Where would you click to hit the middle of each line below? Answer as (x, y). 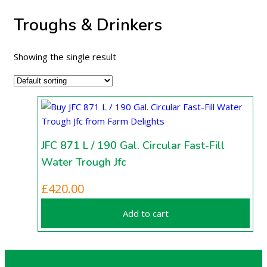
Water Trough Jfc (84, 162)
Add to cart (145, 213)
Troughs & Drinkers (88, 25)
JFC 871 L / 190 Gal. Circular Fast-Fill (133, 145)
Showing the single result (65, 56)
